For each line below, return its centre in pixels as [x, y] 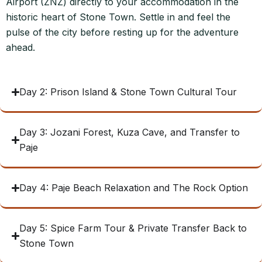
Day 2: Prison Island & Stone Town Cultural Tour [128, 92]
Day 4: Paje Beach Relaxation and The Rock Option [134, 188]
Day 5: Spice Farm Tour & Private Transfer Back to [133, 228]
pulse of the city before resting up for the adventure [122, 32]
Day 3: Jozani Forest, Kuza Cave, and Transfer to [130, 132]
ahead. [20, 47]
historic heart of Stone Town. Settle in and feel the [118, 17]
